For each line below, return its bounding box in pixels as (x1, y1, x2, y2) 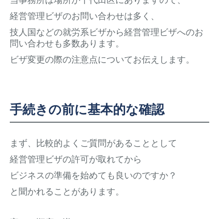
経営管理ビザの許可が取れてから (10, 153, 142, 165)
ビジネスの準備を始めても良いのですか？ (10, 169, 177, 181)
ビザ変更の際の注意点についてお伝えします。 (10, 53, 195, 65)
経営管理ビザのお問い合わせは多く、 (10, 9, 159, 22)
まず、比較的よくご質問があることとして (10, 136, 177, 149)
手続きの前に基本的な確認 (10, 100, 164, 118)
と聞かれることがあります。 (10, 185, 124, 197)
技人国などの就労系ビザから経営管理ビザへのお (10, 25, 203, 38)
